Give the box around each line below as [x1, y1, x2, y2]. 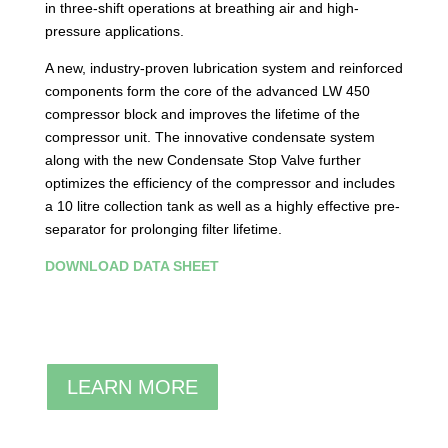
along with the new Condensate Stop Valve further [44, 152, 361, 168]
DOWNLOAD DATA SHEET [44, 258, 219, 274]
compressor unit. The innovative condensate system [44, 129, 375, 145]
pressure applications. [44, 23, 184, 39]
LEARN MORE [66, 376, 198, 398]
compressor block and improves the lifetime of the [44, 106, 360, 122]
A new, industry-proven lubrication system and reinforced [44, 60, 403, 76]
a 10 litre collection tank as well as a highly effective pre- [44, 198, 400, 214]
